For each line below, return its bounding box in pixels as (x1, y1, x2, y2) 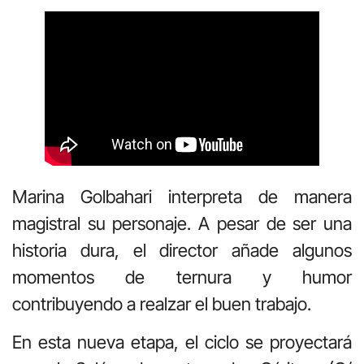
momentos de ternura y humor (12, 266, 352, 288)
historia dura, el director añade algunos (12, 239, 352, 261)
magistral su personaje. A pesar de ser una (12, 212, 352, 234)
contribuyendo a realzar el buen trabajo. (12, 292, 311, 314)
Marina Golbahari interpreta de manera (12, 185, 352, 207)
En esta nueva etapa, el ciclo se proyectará (12, 331, 352, 353)
